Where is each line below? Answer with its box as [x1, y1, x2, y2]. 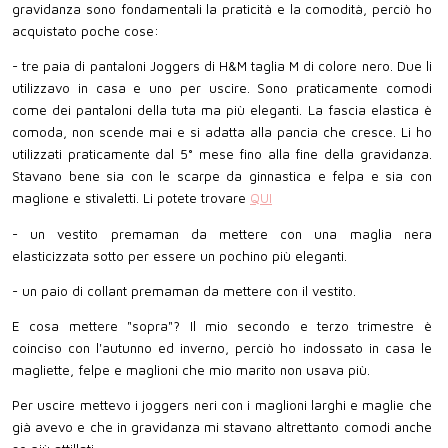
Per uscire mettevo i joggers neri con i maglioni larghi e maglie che [12, 397, 432, 414]
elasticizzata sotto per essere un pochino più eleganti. [12, 247, 347, 264]
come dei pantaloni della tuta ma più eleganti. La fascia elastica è [12, 102, 432, 119]
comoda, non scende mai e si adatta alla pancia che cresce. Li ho [12, 124, 432, 141]
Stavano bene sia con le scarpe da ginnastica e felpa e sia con [12, 168, 432, 185]
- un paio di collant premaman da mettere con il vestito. [12, 282, 356, 299]
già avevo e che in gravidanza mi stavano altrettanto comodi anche [12, 419, 432, 436]
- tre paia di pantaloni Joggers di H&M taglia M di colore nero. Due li [12, 58, 432, 75]
